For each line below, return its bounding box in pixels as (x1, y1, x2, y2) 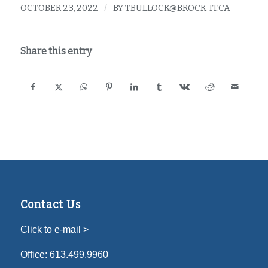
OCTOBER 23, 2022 (20, 2, 98, 14)
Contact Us (20, 198, 81, 212)
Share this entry (20, 45, 92, 57)
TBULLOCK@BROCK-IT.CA (124, 2, 230, 14)
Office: (20, 249, 50, 260)
